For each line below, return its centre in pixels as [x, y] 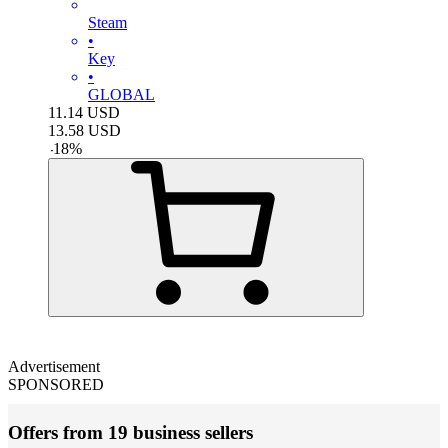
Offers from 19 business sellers [130, 433]
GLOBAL [121, 94]
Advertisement [54, 366]
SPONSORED [56, 384]
